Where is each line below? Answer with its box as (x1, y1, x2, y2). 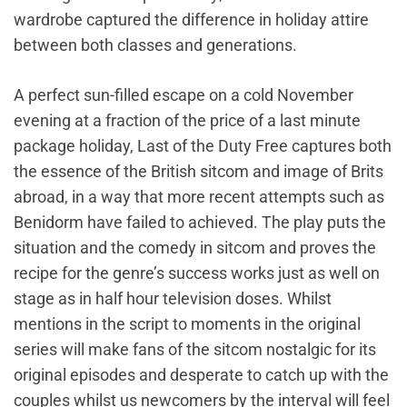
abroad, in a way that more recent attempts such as (14, 187, 384, 206)
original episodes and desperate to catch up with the (14, 365, 389, 384)
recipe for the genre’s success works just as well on (14, 263, 380, 283)
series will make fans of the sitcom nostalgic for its (14, 340, 376, 359)
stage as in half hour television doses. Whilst (14, 289, 332, 308)
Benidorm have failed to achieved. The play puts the (14, 213, 386, 232)
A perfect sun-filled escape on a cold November (14, 85, 353, 104)
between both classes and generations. (14, 35, 297, 55)
